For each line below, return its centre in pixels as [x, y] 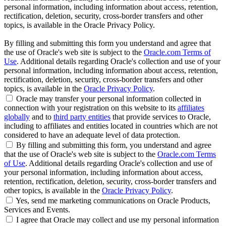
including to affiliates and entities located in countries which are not [111, 126]
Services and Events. [37, 210]
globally [17, 117]
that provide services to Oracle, [161, 117]
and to [42, 117]
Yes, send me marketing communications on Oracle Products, [113, 201]
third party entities [82, 117]
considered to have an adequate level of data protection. [92, 135]
